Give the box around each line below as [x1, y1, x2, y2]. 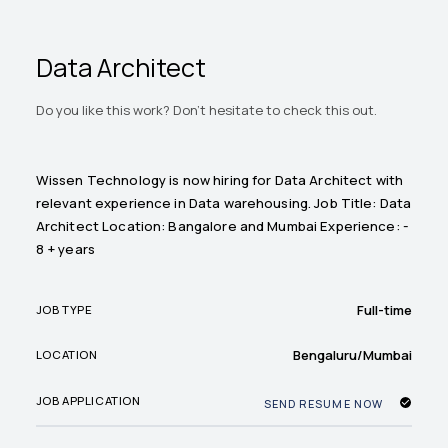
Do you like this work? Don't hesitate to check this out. [35, 101, 377, 120]
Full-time [357, 300, 413, 319]
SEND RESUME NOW [263, 395, 383, 411]
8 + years [35, 240, 96, 259]
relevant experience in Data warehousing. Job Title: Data [35, 194, 412, 213]
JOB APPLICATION [35, 393, 141, 409]
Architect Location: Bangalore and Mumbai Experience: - [35, 217, 409, 236]
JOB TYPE [35, 302, 93, 318]
